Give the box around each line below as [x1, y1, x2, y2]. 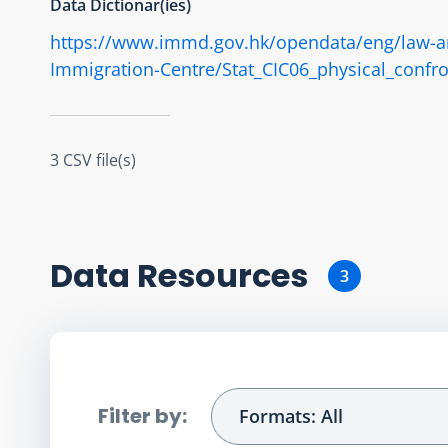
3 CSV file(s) [50, 148, 136, 171]
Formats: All [239, 403, 343, 428]
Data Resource [50, 252, 290, 298]
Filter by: [98, 402, 187, 431]
